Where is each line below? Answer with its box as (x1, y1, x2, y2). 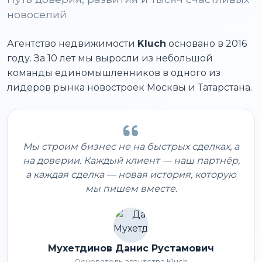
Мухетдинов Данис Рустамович (48, 242, 214, 254)
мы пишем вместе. (85, 182, 177, 194)
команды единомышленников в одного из (7, 67, 220, 78)
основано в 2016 (166, 37, 247, 49)
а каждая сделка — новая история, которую (26, 168, 236, 180)
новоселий (7, 8, 67, 20)
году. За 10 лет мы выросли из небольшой (7, 52, 213, 64)
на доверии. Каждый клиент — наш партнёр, (22, 154, 240, 166)
